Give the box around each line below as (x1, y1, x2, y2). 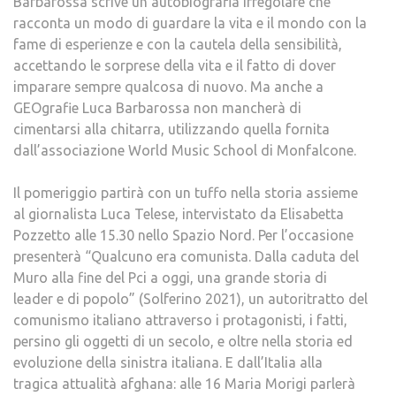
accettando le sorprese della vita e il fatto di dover (13, 57, 336, 73)
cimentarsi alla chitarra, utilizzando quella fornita (13, 121, 330, 137)
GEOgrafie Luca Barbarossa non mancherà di (13, 100, 301, 116)
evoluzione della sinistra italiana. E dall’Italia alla (13, 354, 323, 370)
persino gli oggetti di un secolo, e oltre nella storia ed (13, 333, 353, 349)
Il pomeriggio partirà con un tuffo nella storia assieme (13, 185, 358, 201)
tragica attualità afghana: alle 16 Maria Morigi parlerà (13, 376, 355, 392)
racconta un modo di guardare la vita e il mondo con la (13, 15, 367, 31)
